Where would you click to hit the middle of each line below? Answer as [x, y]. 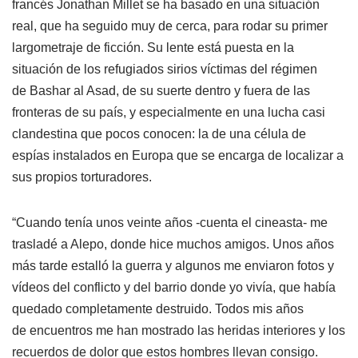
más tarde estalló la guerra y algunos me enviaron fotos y [173, 265]
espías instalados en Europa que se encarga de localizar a [178, 155]
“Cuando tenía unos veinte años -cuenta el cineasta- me [170, 222]
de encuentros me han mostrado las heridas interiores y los [179, 330]
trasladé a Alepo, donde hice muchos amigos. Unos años [173, 244]
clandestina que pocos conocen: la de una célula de [159, 133]
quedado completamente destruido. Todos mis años [158, 308]
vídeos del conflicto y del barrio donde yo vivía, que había [174, 287]
